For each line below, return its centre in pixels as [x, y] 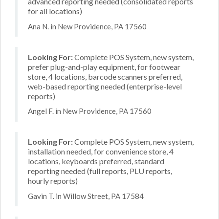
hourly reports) [53, 181]
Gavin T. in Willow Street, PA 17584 [86, 196]
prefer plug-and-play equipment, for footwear [104, 66]
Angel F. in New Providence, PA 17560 [90, 111]
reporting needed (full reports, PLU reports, [100, 171]
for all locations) [55, 11]
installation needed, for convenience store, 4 [101, 151]
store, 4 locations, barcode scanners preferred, [105, 76]
